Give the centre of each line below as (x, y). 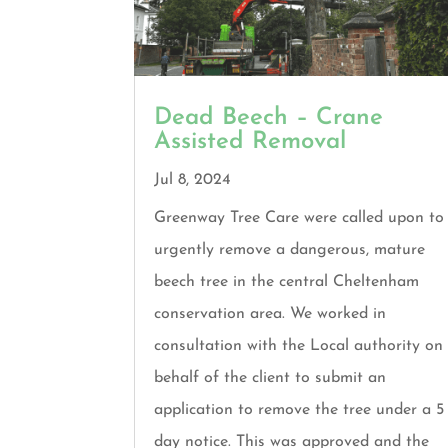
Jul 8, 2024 (193, 180)
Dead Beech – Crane (269, 118)
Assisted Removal (250, 142)
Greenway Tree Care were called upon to (299, 218)
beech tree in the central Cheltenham (287, 282)
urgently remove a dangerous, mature (290, 250)
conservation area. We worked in (270, 314)
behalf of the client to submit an (270, 378)
